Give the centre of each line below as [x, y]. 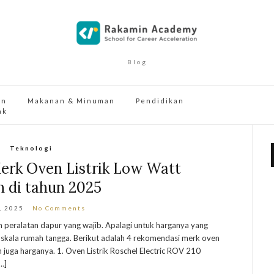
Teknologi [31, 148]
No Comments [59, 208]
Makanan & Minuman [71, 101]
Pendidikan [160, 101]
